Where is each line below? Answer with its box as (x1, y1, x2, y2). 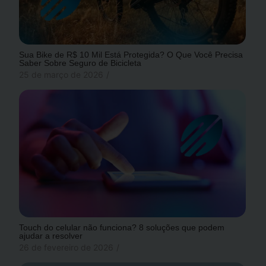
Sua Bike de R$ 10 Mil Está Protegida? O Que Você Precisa (19, 50, 243, 60)
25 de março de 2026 (19, 69, 104, 80)
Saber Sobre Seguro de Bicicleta (19, 58, 142, 68)
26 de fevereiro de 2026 (19, 242, 114, 253)
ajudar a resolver (19, 231, 83, 241)
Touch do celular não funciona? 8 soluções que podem (19, 223, 225, 233)
